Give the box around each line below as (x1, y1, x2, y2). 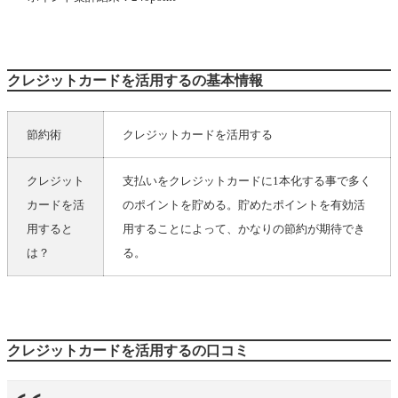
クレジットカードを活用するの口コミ (7, 342, 249, 358)
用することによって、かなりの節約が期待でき (123, 221, 365, 235)
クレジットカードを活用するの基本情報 (7, 72, 263, 88)
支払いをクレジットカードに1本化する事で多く (123, 173, 371, 187)
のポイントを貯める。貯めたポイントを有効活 (123, 197, 365, 211)
